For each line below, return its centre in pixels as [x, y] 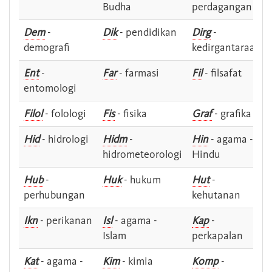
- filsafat [222, 73]
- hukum [141, 180]
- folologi [64, 114]
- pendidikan [147, 32]
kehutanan [216, 195]
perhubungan [54, 195]
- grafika [232, 114]
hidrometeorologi [142, 155]
